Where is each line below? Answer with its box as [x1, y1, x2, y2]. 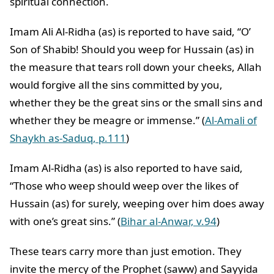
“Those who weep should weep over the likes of [10, 179, 239, 193]
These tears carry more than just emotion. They [10, 244, 242, 259]
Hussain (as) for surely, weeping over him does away [10, 196, 264, 211]
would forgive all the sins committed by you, [10, 78, 223, 92]
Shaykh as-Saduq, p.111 [10, 131, 126, 146]
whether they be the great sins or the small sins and [10, 95, 262, 110]
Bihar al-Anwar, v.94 [120, 214, 217, 229]
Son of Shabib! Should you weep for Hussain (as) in [10, 42, 254, 57]
